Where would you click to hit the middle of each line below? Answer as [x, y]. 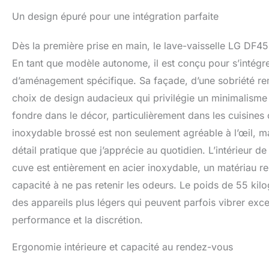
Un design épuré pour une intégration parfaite [115, 17]
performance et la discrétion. [77, 220]
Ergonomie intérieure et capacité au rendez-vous [122, 247]
